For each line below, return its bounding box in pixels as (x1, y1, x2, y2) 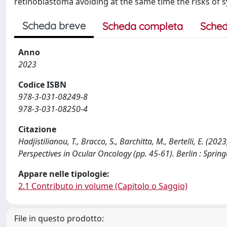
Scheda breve (22, 19, 86, 32)
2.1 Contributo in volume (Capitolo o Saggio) (18, 180, 187, 192)
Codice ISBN (18, 79, 66, 90)
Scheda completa (102, 19, 183, 32)
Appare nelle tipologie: (18, 168, 109, 179)
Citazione (18, 123, 56, 135)
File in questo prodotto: (14, 212, 104, 224)
